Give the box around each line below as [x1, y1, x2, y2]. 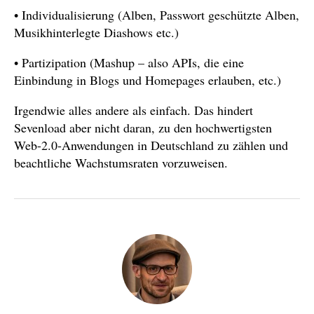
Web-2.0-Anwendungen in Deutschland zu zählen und [14, 137, 288, 153]
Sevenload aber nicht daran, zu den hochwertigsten [14, 119, 272, 136]
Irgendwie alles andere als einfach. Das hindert [14, 102, 253, 118]
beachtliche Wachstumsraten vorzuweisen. [14, 154, 228, 171]
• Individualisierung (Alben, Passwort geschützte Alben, [14, 6, 299, 23]
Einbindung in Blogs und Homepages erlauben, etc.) [14, 71, 281, 88]
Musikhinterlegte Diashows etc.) [14, 24, 179, 41]
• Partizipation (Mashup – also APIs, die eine [14, 54, 244, 71]
